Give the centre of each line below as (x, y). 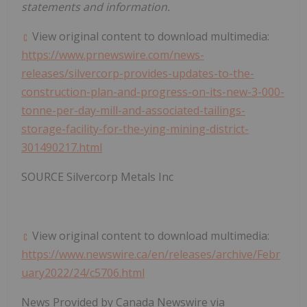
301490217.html (62, 147)
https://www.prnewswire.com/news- (113, 54)
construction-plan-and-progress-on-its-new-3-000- (153, 91)
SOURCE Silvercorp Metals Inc (97, 176)
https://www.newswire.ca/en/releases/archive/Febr (151, 254)
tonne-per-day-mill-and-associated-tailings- (133, 110)
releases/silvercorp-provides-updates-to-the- (138, 73)
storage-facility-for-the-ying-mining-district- (135, 128)
